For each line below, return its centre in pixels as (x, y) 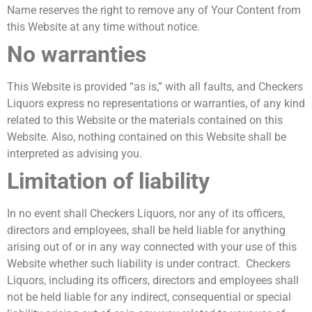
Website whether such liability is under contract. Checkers (149, 264)
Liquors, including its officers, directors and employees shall (153, 281)
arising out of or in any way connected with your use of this (152, 247)
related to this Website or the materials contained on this (145, 120)
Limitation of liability (108, 181)
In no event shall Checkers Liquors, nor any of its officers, (146, 214)
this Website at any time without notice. (103, 27)
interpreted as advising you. (75, 154)
